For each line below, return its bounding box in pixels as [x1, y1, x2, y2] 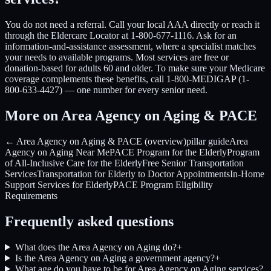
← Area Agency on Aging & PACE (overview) [5, 136, 186, 147]
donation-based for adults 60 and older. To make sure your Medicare [5, 63, 265, 74]
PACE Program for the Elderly [109, 147, 227, 158]
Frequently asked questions [5, 213, 174, 229]
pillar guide [186, 136, 229, 147]
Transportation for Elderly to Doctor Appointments [37, 169, 230, 180]
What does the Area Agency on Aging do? [15, 241, 177, 252]
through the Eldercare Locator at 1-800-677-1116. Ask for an [5, 30, 237, 41]
